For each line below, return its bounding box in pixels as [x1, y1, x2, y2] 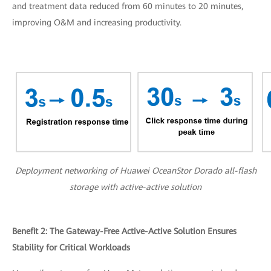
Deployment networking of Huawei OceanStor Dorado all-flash [15, 165, 256, 175]
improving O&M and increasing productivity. [12, 18, 181, 28]
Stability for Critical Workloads [12, 242, 130, 252]
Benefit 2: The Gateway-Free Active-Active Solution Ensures [12, 226, 237, 236]
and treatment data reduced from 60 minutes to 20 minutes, [12, 1, 243, 11]
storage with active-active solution [70, 181, 201, 192]
